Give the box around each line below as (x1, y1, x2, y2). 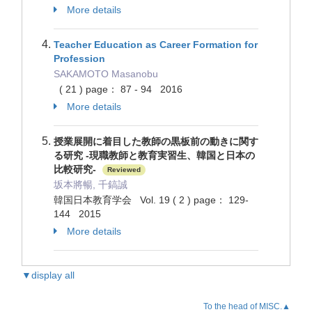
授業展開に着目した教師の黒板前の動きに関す (54, 136, 258, 147)
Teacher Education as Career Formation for (54, 39, 258, 50)
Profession (54, 53, 105, 64)
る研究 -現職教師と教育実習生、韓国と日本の (54, 150, 255, 161)
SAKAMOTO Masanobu (54, 68, 158, 79)
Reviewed (107, 166, 141, 174)
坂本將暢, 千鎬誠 (54, 179, 127, 190)
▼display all (22, 270, 75, 281)
